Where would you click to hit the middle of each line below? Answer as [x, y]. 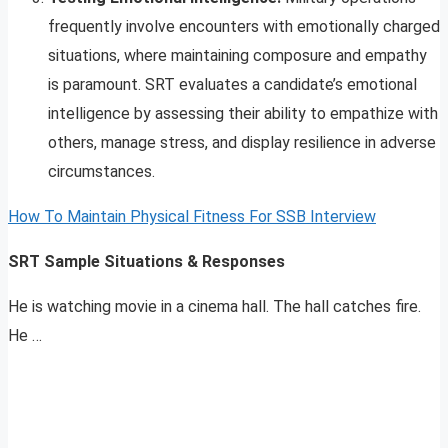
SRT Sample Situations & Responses [146, 262]
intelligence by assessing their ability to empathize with [243, 114]
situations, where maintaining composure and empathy [237, 56]
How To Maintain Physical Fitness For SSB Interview [192, 217]
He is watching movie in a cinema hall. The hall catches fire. [214, 307]
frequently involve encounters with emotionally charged [244, 27]
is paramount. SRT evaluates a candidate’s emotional [232, 85]
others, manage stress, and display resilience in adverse [242, 143]
